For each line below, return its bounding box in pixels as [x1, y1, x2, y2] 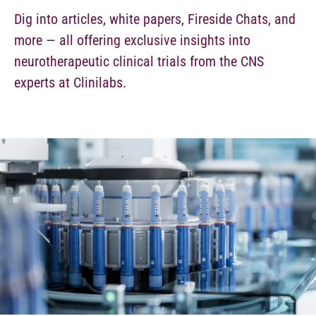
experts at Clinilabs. [14, 74, 133, 91]
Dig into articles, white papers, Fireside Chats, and [14, 11, 296, 28]
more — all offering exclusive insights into [14, 32, 250, 49]
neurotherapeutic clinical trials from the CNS [14, 53, 264, 70]
